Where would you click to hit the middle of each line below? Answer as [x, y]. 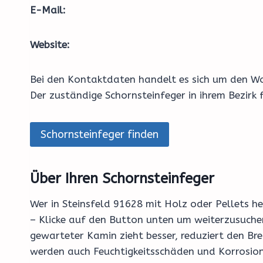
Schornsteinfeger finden [100, 135]
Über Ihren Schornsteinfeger [122, 179]
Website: [50, 45]
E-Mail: [48, 10]
